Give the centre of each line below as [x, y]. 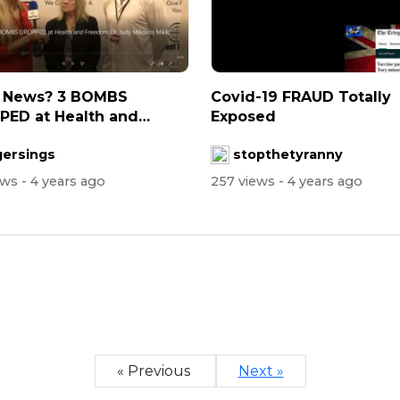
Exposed [243, 117]
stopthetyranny [288, 155]
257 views [245, 181]
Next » [261, 371]
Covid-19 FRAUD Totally [301, 97]
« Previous [155, 371]
